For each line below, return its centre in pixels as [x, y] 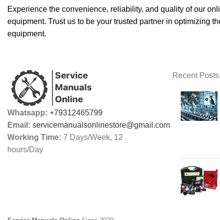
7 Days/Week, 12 [93, 137]
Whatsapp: [28, 113]
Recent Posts [196, 76]
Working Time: [35, 137]
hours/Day [25, 150]
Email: [20, 125]
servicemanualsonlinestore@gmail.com [101, 125]
